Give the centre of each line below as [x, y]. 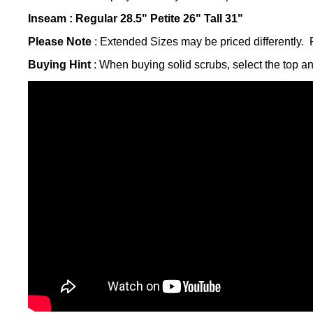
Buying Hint [60, 64]
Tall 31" [224, 18]
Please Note [60, 41]
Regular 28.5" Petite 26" [139, 18]
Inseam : [52, 18]
